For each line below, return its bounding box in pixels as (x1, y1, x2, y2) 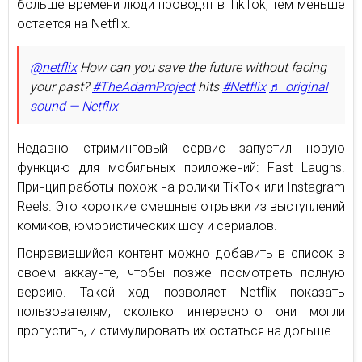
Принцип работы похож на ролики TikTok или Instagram (17, 179, 345, 195)
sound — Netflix (30, 98, 118, 114)
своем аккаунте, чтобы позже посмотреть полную (17, 264, 345, 280)
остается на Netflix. (17, 15, 131, 32)
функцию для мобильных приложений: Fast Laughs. (17, 159, 345, 175)
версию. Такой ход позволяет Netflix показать (17, 284, 345, 300)
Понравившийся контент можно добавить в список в (17, 245, 345, 261)
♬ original (269, 78, 328, 95)
